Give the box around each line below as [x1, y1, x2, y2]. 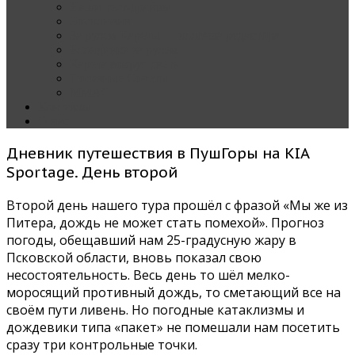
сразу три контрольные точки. [6, 335, 197, 353]
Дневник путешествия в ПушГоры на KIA [6, 143, 309, 162]
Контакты [38, 100, 91, 114]
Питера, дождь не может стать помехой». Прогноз [6, 213, 324, 231]
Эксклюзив [70, 14, 131, 29]
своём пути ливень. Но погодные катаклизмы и [6, 300, 304, 319]
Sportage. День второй [6, 162, 177, 181]
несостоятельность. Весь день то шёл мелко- [6, 265, 290, 284]
